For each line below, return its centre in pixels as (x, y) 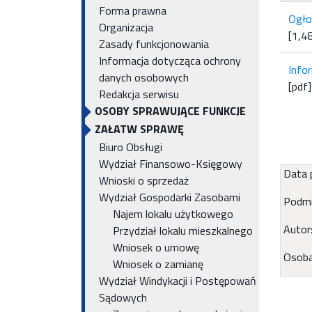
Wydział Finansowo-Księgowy (171, 164)
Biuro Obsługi (131, 147)
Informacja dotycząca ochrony (170, 61)
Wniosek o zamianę (158, 264)
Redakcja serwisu (139, 94)
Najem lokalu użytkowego (173, 214)
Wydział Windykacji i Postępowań (178, 281)
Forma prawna (133, 10)
